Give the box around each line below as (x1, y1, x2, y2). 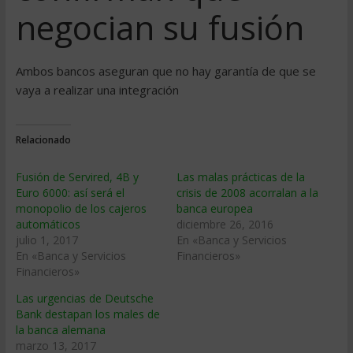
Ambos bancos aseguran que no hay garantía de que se (15, 63, 316, 79)
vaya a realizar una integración (15, 82, 179, 98)
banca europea (176, 201, 253, 216)
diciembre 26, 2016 (176, 217, 273, 232)
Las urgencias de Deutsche (15, 291, 154, 306)
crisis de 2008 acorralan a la (176, 185, 318, 200)
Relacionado (15, 133, 71, 147)
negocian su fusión (15, 5, 304, 50)
